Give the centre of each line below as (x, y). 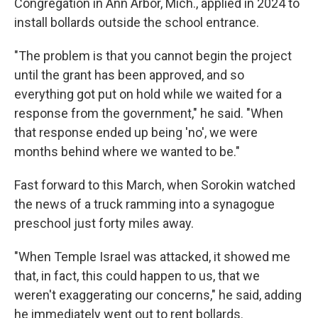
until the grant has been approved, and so (129, 75)
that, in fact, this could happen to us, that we (137, 276)
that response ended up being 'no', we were (136, 132)
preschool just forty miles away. (104, 223)
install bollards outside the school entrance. (137, 22)
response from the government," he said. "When (149, 113)
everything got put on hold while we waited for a (148, 94)
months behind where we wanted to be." (127, 152)
